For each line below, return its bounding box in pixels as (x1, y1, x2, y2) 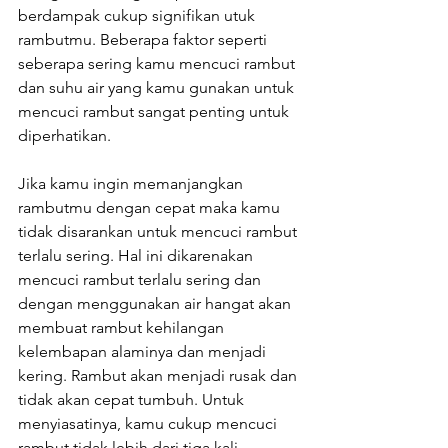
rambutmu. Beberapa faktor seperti (18, 30, 271, 50)
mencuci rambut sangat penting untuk (18, 102, 293, 122)
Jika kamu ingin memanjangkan (18, 174, 247, 194)
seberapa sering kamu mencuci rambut (18, 54, 299, 74)
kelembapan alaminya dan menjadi (18, 342, 270, 362)
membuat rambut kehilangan (18, 318, 228, 338)
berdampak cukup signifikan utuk (18, 6, 259, 26)
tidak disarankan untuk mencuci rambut (18, 222, 301, 242)
